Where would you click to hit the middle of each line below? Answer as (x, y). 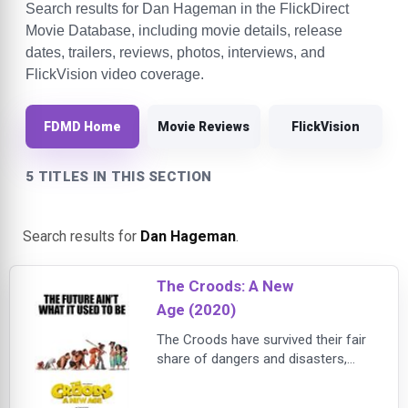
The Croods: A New (224, 286)
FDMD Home (82, 126)
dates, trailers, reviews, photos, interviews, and (175, 53)
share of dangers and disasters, (251, 359)
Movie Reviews (204, 126)
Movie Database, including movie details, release (184, 31)
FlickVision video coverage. (115, 75)
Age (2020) (196, 310)
